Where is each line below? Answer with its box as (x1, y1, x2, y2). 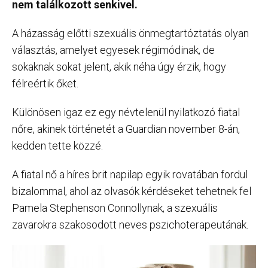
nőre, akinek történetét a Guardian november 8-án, (12, 123, 240, 135)
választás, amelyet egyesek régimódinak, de (12, 44, 215, 56)
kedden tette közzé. (12, 139, 103, 152)
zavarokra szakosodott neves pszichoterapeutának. (12, 218, 248, 231)
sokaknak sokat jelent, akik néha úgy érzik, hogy (12, 60, 226, 73)
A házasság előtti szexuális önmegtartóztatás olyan (12, 27, 249, 39)
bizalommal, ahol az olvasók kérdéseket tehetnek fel (12, 185, 251, 197)
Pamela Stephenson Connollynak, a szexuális (12, 202, 218, 214)
